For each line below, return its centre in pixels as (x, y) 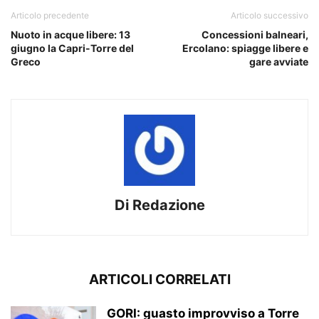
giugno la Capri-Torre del (72, 48)
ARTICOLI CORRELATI (159, 279)
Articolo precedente (50, 15)
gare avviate (279, 61)
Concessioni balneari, (255, 34)
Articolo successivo (270, 15)
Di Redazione (159, 205)
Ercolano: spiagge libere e (245, 48)
